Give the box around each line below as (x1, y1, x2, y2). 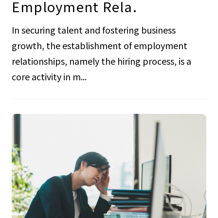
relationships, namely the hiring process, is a (11, 54, 191, 68)
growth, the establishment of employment (11, 39, 187, 52)
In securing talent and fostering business (11, 23, 176, 36)
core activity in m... (11, 70, 87, 83)
